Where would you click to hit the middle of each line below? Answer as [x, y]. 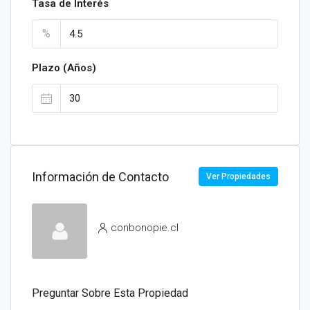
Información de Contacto [100, 176]
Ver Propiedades [238, 176]
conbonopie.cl [145, 227]
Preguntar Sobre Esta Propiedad [110, 293]
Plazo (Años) [64, 68]
